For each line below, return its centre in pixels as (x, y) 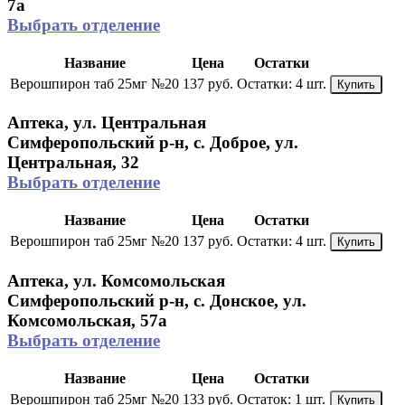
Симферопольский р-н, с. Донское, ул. (157, 300)
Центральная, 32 (73, 163)
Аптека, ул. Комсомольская (116, 280)
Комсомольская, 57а (87, 320)
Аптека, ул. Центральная (107, 123)
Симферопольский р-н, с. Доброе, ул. (153, 143)
